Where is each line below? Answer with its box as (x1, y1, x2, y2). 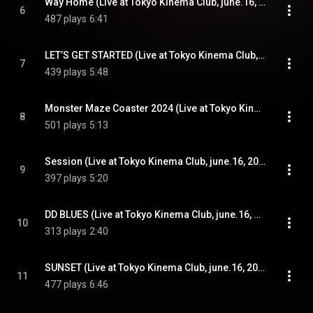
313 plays (45, 226, 87, 237)
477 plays (45, 279, 87, 290)
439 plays (45, 66, 87, 78)
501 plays (45, 119, 87, 131)
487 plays (45, 13, 87, 24)
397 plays (45, 173, 87, 184)
